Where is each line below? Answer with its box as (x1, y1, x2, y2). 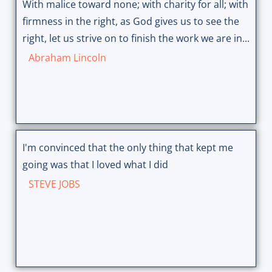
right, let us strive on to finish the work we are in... (22, 32, 250, 46)
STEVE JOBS (28, 177, 80, 191)
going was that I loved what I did (22, 158, 168, 172)
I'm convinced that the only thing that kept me (22, 141, 233, 155)
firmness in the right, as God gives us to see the (22, 15, 239, 29)
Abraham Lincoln (28, 51, 106, 65)
